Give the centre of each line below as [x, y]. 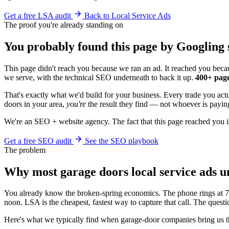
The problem [25, 150]
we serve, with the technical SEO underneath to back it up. [100, 77]
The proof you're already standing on [64, 25]
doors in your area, [35, 104]
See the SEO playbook [122, 141]
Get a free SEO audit [38, 141]
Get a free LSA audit [38, 15]
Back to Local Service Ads [128, 15]
